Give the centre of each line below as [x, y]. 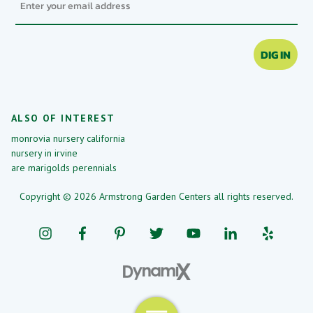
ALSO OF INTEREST [63, 118]
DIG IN [276, 55]
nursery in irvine [44, 153]
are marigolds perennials [64, 167]
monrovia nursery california [68, 138]
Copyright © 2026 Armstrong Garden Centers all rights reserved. [156, 196]
